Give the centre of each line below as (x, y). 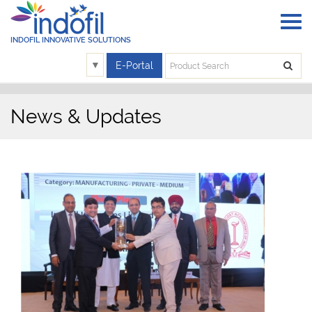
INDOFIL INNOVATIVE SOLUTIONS (71, 40)
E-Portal (134, 65)
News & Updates (86, 117)
